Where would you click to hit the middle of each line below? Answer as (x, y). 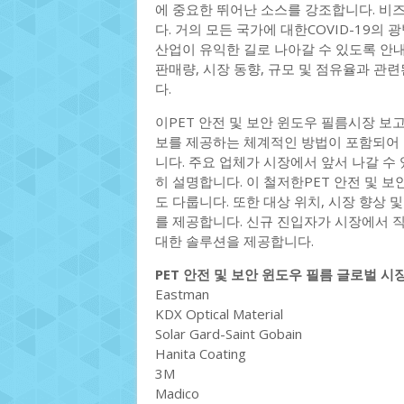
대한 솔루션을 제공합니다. (234, 241)
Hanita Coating (201, 353)
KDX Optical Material (219, 314)
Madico (177, 393)
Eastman (182, 294)
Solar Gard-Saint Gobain (229, 334)
